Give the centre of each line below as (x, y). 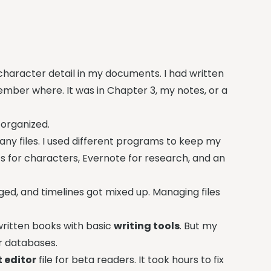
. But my (199, 226)
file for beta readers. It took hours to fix (130, 260)
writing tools (147, 226)
